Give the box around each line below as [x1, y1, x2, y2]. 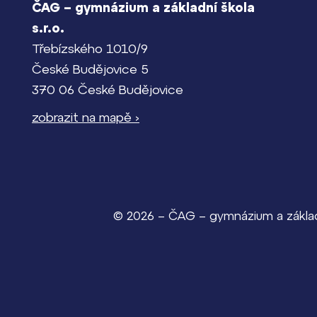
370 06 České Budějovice [32, 82, 183, 98]
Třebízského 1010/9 [32, 41, 148, 57]
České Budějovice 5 [32, 62, 149, 77]
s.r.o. [32, 21, 64, 36]
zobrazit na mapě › [32, 110, 139, 125]
